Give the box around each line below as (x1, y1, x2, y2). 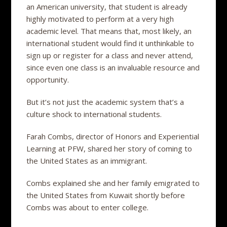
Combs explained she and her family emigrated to (26, 177, 200, 188)
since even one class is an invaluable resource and (26, 62, 200, 72)
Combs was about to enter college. (26, 202, 149, 212)
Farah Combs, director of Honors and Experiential (26, 131, 200, 141)
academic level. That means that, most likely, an (26, 25, 192, 36)
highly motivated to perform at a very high (26, 13, 174, 24)
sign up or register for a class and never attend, (26, 50, 194, 60)
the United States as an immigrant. (26, 155, 147, 166)
